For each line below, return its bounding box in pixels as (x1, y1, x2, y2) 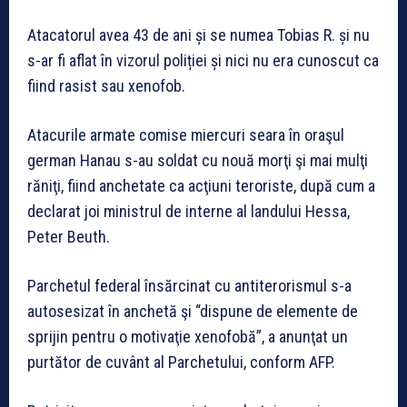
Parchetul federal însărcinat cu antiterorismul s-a (27, 276, 352, 296)
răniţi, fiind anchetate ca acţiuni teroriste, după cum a (27, 176, 375, 196)
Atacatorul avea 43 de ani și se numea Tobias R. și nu (27, 25, 370, 45)
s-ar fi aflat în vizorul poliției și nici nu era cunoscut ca (27, 51, 379, 71)
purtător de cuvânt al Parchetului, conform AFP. (27, 352, 335, 372)
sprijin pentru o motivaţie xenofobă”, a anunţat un (27, 327, 348, 347)
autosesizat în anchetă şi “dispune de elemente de (27, 302, 358, 322)
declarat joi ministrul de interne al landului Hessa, (27, 202, 350, 222)
